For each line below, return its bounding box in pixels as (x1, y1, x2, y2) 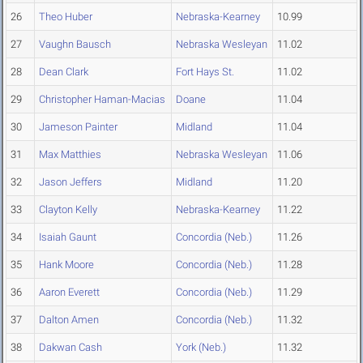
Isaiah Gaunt (39, 231, 96, 244)
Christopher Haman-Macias (39, 93, 165, 106)
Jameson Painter (39, 121, 117, 134)
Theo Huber (39, 11, 92, 23)
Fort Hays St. (176, 66, 234, 79)
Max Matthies (39, 148, 101, 161)
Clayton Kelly (39, 203, 97, 216)
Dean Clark (39, 66, 88, 79)
